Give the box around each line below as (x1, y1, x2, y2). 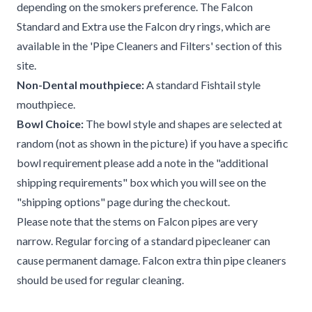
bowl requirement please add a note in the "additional (17, 156, 268, 169)
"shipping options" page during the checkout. (17, 195, 230, 208)
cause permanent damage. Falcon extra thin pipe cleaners (17, 253, 286, 267)
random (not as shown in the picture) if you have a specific (17, 136, 288, 150)
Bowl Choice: (17, 117, 84, 130)
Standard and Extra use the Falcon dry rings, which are (17, 19, 270, 33)
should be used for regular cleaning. (17, 273, 184, 286)
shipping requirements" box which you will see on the (17, 175, 266, 189)
